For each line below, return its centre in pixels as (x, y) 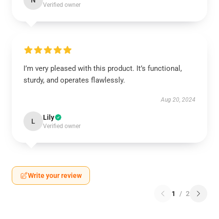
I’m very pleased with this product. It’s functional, (103, 68)
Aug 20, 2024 (178, 100)
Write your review (55, 175)
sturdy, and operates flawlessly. (74, 80)
